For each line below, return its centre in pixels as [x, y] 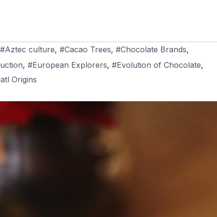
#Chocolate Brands [151, 50]
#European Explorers [67, 65]
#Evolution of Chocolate [156, 65]
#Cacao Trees [85, 50]
